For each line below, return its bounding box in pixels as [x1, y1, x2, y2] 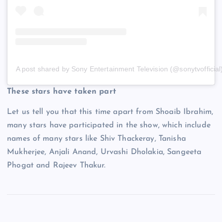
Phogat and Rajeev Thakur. [7, 161, 106, 169]
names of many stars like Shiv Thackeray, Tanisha [7, 134, 186, 143]
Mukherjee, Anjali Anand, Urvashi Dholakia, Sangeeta [7, 148, 202, 156]
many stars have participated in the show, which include [7, 121, 211, 129]
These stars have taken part [7, 87, 116, 96]
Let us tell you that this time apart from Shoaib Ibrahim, [7, 108, 214, 116]
